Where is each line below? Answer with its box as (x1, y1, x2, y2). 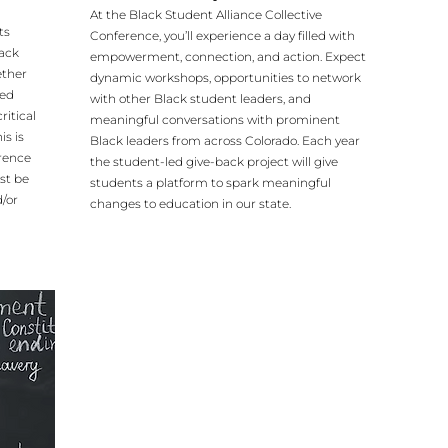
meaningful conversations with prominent (90, 112, 340, 127)
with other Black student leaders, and (90, 91, 311, 106)
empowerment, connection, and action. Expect (90, 49, 366, 64)
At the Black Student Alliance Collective (90, 7, 322, 22)
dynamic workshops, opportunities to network (90, 70, 361, 85)
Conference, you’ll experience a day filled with (90, 28, 355, 43)
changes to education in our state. (90, 196, 291, 211)
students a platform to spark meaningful (90, 175, 331, 190)
